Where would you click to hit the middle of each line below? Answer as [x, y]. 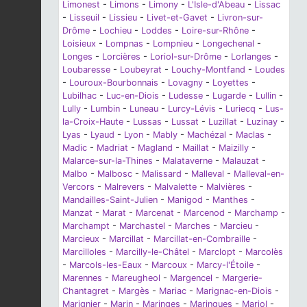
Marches [193, 226]
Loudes [270, 70]
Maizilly [234, 148]
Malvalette [175, 187]
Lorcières [121, 57]
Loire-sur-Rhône [215, 31]
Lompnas [124, 44]
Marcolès [264, 252]
